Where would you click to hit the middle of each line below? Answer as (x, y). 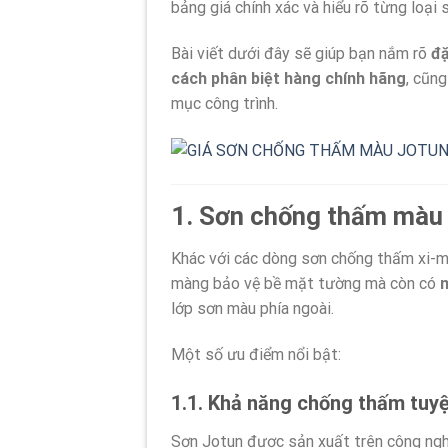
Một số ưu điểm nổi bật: (256, 354)
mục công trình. (224, 104)
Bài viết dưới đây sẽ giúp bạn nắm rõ (301, 54)
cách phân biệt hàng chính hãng (288, 79)
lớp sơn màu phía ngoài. (252, 308)
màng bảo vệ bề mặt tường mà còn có (305, 283)
